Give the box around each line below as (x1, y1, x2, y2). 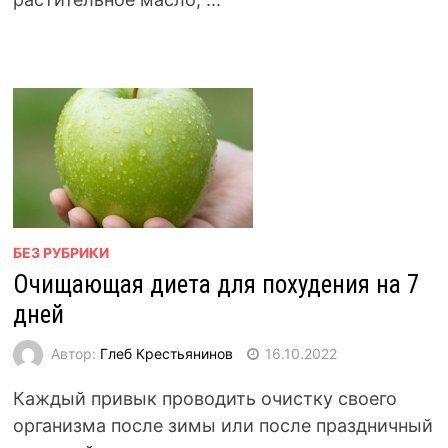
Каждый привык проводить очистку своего (12, 388, 397, 409)
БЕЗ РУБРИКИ (12, 244, 109, 261)
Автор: (50, 344, 100, 362)
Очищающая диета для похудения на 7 (12, 270, 419, 299)
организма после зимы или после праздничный (12, 415, 433, 436)
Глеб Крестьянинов (99, 344, 233, 362)
